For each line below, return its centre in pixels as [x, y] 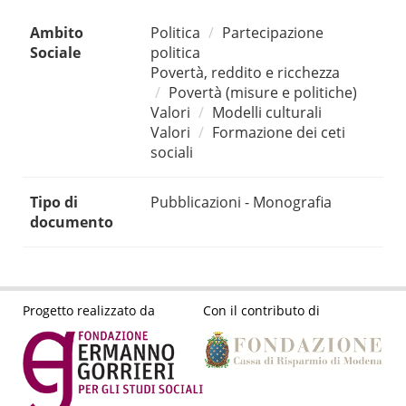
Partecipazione [273, 33]
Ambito [57, 33]
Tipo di [54, 203]
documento [72, 222]
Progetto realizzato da [89, 310]
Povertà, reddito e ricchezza [245, 73]
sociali [172, 153]
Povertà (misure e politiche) [263, 93]
